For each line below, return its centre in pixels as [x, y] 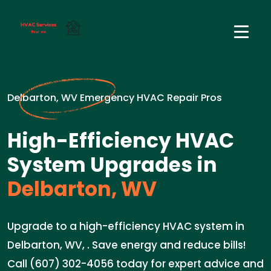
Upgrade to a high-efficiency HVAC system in [126, 226]
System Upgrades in [112, 165]
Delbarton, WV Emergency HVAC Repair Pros [115, 98]
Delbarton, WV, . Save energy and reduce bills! [126, 245]
